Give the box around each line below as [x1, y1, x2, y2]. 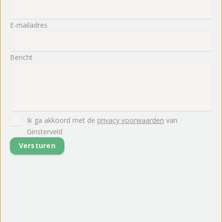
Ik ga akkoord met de [27, 115, 97, 125]
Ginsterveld [27, 126, 62, 136]
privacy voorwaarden [97, 115, 164, 125]
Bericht [10, 52, 33, 62]
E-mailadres [10, 20, 48, 30]
